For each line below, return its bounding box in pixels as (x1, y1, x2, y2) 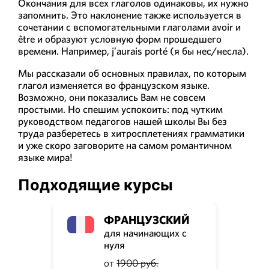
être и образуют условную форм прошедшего (18, 32, 222, 46)
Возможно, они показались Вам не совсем (18, 90, 205, 104)
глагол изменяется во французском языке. (18, 78, 210, 92)
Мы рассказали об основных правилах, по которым (18, 66, 246, 80)
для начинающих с (104, 226, 187, 240)
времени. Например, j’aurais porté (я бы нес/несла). (18, 44, 249, 58)
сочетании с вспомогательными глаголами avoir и (18, 20, 241, 34)
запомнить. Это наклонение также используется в (18, 8, 241, 22)
